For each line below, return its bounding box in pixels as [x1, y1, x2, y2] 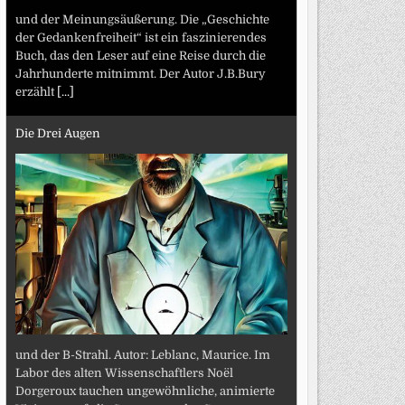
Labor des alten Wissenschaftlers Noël [14, 365, 233, 380]
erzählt [14, 84, 57, 99]
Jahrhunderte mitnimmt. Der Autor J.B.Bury [14, 66, 266, 80]
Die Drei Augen [14, 127, 100, 141]
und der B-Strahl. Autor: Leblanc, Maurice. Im [14, 347, 270, 362]
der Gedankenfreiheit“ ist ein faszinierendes [14, 30, 267, 44]
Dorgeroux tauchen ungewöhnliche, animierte [14, 383, 275, 398]
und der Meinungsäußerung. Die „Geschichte [14, 12, 269, 26]
